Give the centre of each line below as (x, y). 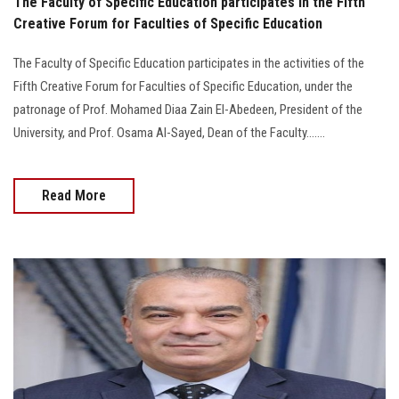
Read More (74, 195)
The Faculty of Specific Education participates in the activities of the (189, 63)
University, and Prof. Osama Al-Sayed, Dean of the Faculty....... (169, 132)
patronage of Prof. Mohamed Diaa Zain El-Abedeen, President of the (188, 109)
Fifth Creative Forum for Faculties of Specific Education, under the (183, 86)
